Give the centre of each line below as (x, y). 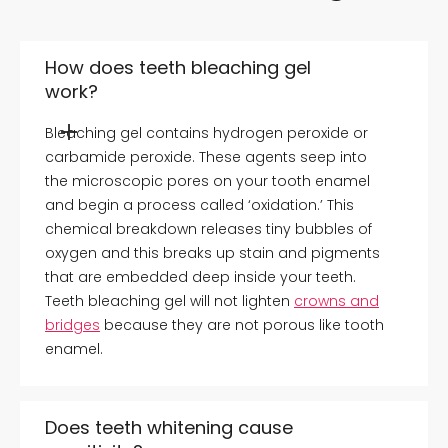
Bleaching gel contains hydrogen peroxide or (206, 132)
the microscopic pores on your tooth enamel (207, 180)
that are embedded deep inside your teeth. (200, 276)
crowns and (336, 300)
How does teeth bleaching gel (178, 67)
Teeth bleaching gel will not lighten (169, 300)
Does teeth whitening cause (169, 427)
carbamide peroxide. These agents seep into (206, 156)
